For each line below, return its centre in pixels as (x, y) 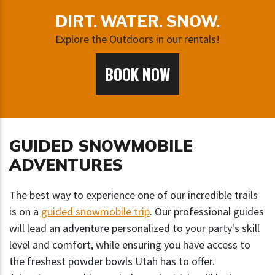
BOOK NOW (137, 74)
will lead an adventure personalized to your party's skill (134, 228)
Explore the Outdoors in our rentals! (137, 39)
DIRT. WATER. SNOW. (137, 21)
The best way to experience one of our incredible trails (134, 195)
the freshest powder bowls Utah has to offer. (112, 261)
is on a (25, 212)
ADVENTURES (66, 165)
